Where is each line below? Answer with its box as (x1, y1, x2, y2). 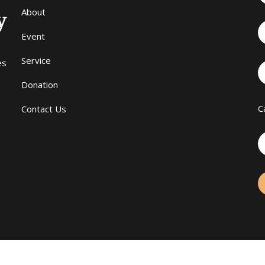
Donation (21, 79, 58, 91)
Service (21, 54, 51, 66)
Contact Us (21, 103, 66, 115)
